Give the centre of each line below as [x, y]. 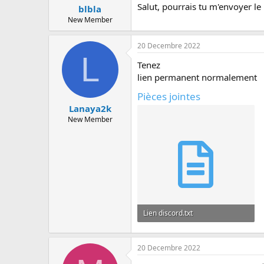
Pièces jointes [169, 97]
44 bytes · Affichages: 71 [183, 231]
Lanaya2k [90, 108]
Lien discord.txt [168, 213]
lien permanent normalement [197, 77]
